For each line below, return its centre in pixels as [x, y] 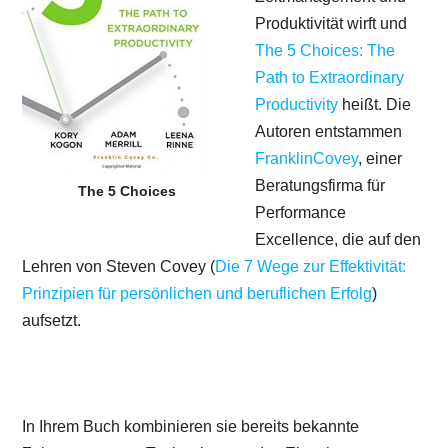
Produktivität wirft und [331, 23]
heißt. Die [375, 104]
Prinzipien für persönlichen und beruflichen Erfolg [197, 293]
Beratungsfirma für [320, 185]
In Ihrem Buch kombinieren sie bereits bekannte [191, 426]
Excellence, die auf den [338, 239]
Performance [301, 212]
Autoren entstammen [329, 131]
